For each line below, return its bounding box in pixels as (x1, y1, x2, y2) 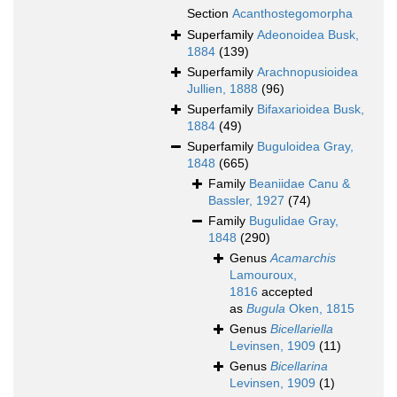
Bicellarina (270, 359, 328, 374)
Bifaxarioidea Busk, (257, 102, 364, 117)
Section (187, 6, 232, 21)
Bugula (246, 301, 285, 316)
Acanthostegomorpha (232, 6, 353, 21)
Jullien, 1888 (187, 82, 258, 97)
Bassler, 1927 (208, 193, 284, 208)
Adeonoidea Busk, (257, 27, 359, 43)
